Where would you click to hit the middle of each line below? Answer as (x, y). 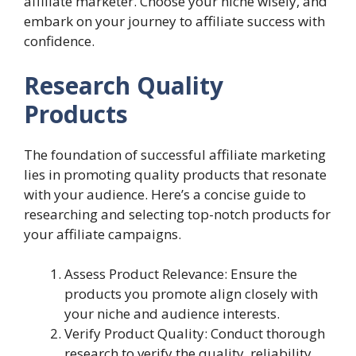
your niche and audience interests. (172, 313)
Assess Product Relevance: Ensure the (181, 274)
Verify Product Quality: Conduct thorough (195, 333)
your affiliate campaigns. (103, 234)
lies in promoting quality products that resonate (175, 174)
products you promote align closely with (191, 294)
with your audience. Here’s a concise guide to (165, 194)
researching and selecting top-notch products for (177, 214)
